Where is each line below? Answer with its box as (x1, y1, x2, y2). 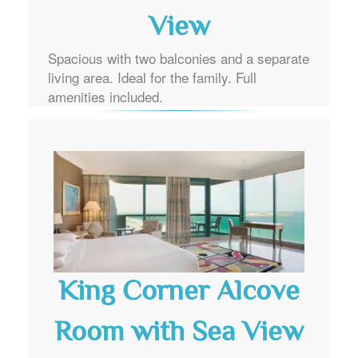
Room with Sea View (54, 310, 304, 356)
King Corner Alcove (58, 269, 300, 316)
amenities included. (48, 86, 163, 107)
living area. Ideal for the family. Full (48, 67, 257, 88)
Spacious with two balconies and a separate (48, 48, 309, 69)
